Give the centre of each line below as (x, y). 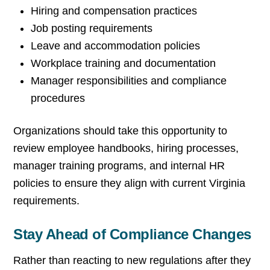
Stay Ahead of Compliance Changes (132, 234)
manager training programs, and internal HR (119, 166)
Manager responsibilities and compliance (129, 81)
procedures (58, 99)
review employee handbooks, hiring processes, (126, 149)
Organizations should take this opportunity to (121, 131)
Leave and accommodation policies (116, 46)
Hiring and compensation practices (114, 11)
